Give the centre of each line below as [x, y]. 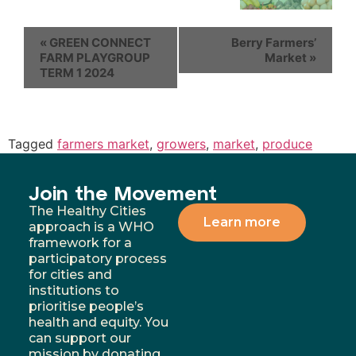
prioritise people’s [86, 306]
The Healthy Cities [87, 211]
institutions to [74, 290]
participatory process [97, 258]
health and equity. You [98, 322]
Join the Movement [122, 192]
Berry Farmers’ [274, 42]
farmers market [103, 143]
